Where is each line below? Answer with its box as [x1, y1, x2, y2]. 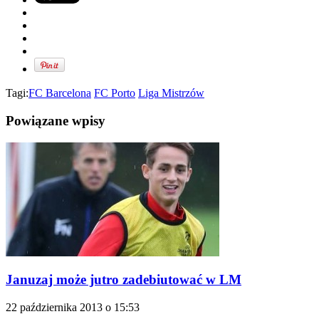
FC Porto [94, 87, 135, 100]
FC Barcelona [28, 87, 91, 100]
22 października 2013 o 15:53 [6, 301, 140, 314]
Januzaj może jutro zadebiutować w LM [6, 272, 241, 288]
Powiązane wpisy [6, 113, 105, 128]
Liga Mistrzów [138, 87, 204, 100]
